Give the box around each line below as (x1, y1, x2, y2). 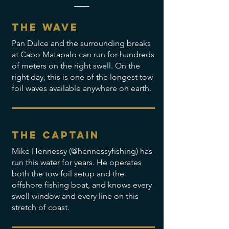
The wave (11, 21, 79, 33)
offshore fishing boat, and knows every (11, 180, 152, 190)
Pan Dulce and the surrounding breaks (11, 38, 151, 48)
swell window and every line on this (11, 191, 139, 201)
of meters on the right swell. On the (11, 61, 140, 71)
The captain (11, 129, 100, 141)
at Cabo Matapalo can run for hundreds (11, 50, 154, 59)
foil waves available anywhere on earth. (11, 83, 151, 93)
